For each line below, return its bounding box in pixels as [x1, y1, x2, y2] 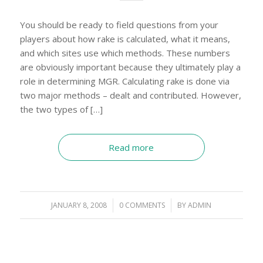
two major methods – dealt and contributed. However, [19, 89, 241, 101]
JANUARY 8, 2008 [51, 200, 107, 210]
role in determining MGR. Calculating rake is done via [19, 75, 230, 87]
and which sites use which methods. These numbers [19, 46, 230, 59]
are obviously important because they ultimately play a [19, 60, 241, 73]
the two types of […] [19, 103, 103, 115]
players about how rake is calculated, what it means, [19, 32, 230, 45]
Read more [109, 141, 154, 153]
